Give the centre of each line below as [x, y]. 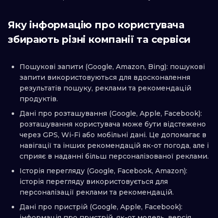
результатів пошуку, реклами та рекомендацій [105, 88]
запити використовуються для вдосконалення [105, 78]
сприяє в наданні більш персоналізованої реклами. [114, 156]
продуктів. [39, 99]
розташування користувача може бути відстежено [113, 124]
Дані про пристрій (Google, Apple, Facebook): [101, 207]
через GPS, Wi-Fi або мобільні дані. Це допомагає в [113, 135]
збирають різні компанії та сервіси [100, 40]
